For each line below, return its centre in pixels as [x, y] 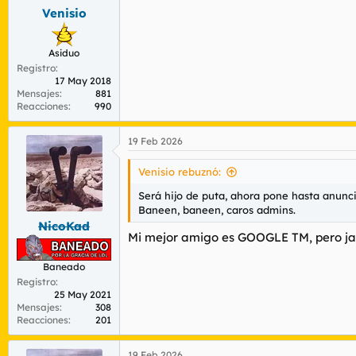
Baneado [64, 267]
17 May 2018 [83, 81]
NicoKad [64, 226]
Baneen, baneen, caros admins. [217, 210]
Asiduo [64, 53]
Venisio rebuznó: [180, 172]
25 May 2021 [83, 295]
